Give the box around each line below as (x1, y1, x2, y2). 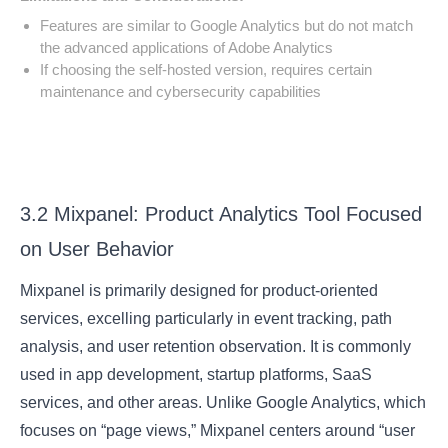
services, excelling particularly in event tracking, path (20, 310, 393, 328)
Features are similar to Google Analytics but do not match (40, 17, 414, 35)
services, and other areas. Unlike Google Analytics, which (20, 394, 427, 412)
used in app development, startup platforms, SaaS (20, 366, 373, 384)
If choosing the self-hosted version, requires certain (40, 61, 373, 79)
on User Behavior (20, 238, 175, 261)
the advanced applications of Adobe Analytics (40, 39, 334, 57)
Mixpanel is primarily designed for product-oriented (20, 282, 379, 300)
